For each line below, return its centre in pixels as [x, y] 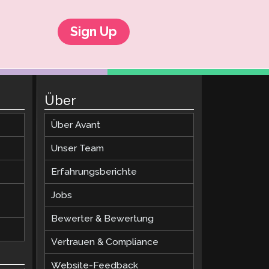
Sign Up [93, 31]
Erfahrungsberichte [94, 171]
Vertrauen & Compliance [105, 241]
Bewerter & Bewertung [103, 218]
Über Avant [76, 124]
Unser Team [78, 148]
